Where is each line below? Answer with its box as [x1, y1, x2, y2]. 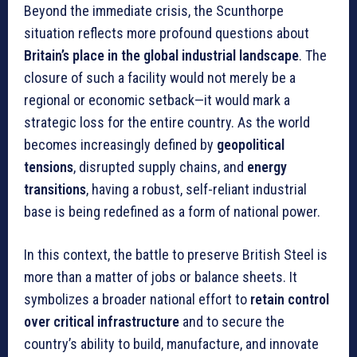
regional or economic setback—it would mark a [24, 92, 290, 109]
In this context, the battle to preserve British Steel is [24, 246, 328, 264]
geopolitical [217, 136, 284, 154]
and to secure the [179, 313, 284, 331]
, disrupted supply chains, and [73, 159, 247, 176]
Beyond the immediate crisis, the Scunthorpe [24, 2, 284, 20]
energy [247, 159, 287, 176]
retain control [250, 291, 329, 308]
